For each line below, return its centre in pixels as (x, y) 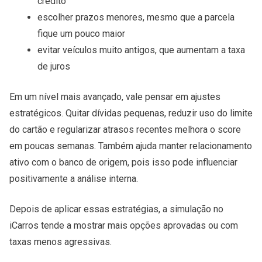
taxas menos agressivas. (61, 242)
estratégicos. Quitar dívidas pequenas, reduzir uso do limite (131, 113)
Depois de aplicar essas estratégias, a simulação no (116, 209)
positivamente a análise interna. (74, 179)
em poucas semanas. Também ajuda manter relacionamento (131, 146)
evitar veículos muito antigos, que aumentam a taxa (141, 50)
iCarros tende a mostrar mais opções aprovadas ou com (124, 226)
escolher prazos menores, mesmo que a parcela (136, 18)
